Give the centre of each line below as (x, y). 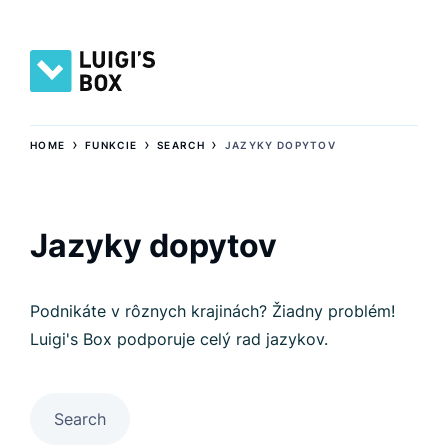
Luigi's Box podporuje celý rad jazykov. (179, 338)
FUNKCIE (111, 144)
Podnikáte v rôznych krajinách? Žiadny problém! (212, 310)
